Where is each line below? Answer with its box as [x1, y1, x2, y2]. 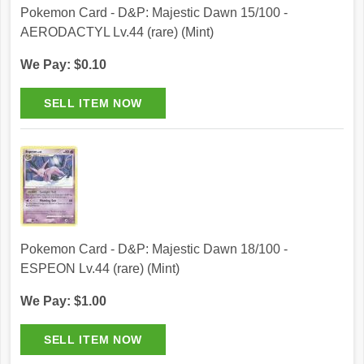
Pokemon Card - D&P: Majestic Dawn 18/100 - [20, 242, 288, 257]
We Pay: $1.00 [20, 294, 106, 309]
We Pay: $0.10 [20, 58, 106, 72]
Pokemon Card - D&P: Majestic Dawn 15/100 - [20, 6, 288, 20]
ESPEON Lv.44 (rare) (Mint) [20, 262, 180, 276]
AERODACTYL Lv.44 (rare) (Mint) [20, 25, 214, 40]
